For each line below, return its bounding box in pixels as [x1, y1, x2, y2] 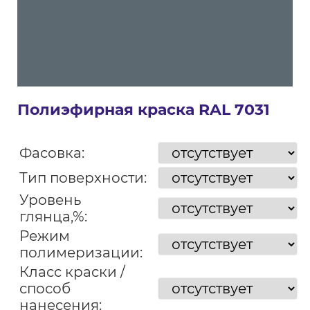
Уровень [19, 192, 81, 208]
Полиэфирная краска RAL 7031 [17, 100, 270, 119]
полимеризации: [19, 244, 143, 261]
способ [19, 280, 71, 297]
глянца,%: [19, 208, 87, 225]
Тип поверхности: [19, 170, 147, 186]
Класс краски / [19, 264, 125, 280]
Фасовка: [19, 145, 84, 161]
